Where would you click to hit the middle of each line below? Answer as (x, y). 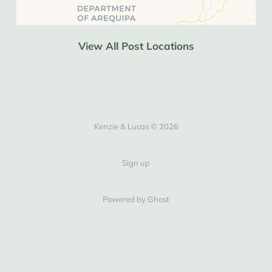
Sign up (136, 162)
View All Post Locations (136, 46)
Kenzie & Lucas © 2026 (136, 126)
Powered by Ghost (136, 199)
